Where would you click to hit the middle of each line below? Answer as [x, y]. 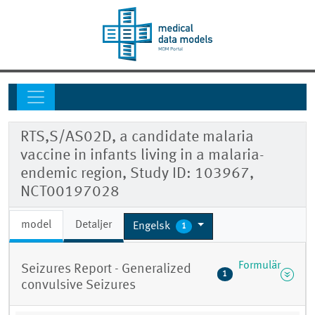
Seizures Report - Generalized [106, 270]
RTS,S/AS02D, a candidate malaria [137, 137]
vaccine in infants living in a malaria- [142, 156]
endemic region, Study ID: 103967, [137, 174]
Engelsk [153, 226]
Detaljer [94, 225]
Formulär [259, 265]
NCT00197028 [70, 192]
